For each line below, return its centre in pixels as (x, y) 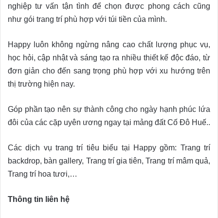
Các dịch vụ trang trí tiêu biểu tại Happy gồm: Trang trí (109, 147)
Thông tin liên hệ (39, 199)
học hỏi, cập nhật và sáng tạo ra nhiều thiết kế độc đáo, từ (109, 57)
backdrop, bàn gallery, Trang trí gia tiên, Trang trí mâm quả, (109, 161)
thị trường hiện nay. (41, 84)
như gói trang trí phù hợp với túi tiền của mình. (87, 19)
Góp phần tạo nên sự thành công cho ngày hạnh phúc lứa (109, 109)
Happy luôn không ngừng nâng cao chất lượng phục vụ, (109, 44)
